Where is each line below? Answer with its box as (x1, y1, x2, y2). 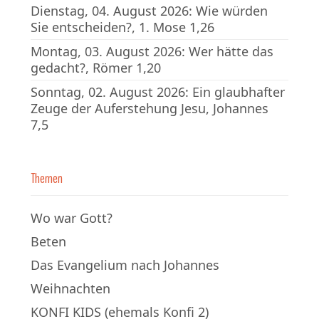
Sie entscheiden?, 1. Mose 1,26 (31, 18, 214, 36)
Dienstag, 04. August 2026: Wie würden (31, 1, 268, 19)
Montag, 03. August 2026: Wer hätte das (31, 42, 273, 60)
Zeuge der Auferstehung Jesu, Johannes (31, 99, 268, 117)
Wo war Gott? (31, 209, 113, 226)
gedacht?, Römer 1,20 (31, 58, 161, 76)
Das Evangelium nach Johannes (31, 256, 219, 273)
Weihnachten (31, 279, 110, 297)
